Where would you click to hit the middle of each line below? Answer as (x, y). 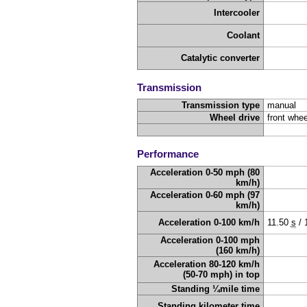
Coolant (244, 36)
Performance (168, 153)
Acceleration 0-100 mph (210, 240)
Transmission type (221, 106)
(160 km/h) (238, 250)
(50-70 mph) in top (222, 274)
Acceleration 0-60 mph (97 (205, 195)
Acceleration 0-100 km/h (209, 222)
